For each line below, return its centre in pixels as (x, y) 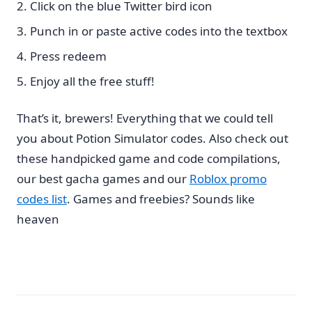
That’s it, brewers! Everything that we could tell (145, 118)
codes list (42, 199)
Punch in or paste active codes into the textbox (159, 31)
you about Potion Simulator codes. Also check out (153, 139)
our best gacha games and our (103, 179)
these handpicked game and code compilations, (149, 159)
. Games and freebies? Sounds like (161, 199)
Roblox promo (228, 179)
